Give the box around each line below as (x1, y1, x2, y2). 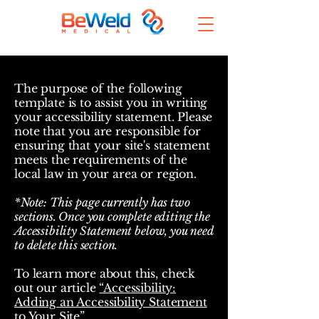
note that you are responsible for (14, 124, 201, 138)
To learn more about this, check (14, 266, 196, 281)
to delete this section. (14, 238, 118, 252)
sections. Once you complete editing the (14, 209, 210, 224)
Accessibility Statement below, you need (14, 224, 214, 238)
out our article (14, 281, 100, 295)
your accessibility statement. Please (14, 110, 213, 124)
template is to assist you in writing (14, 95, 208, 110)
